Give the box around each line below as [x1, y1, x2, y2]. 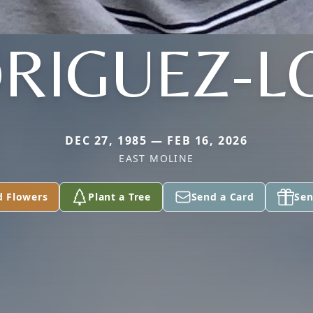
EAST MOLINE [119, 151, 194, 165]
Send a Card [191, 189, 254, 203]
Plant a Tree [88, 189, 151, 203]
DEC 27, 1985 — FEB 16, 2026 [65, 132, 248, 148]
